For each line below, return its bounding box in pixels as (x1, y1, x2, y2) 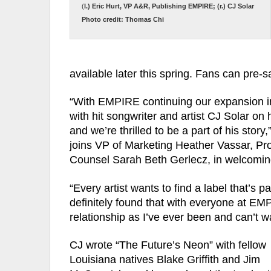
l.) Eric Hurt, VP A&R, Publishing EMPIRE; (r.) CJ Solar (84, 2, 254, 10)
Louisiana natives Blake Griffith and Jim (70, 253, 260, 266)
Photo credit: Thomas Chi (82, 16, 164, 24)
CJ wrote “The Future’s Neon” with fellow (70, 239, 266, 252)
